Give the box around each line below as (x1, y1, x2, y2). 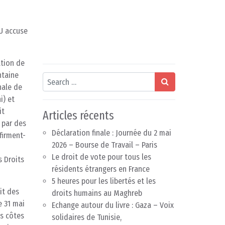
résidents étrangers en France (52, 164, 150, 174)
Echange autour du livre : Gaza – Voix (52, 200, 174, 210)
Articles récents (43, 108, 114, 123)
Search (42, 73, 64, 83)
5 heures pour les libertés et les (52, 176, 156, 186)
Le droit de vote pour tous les (52, 152, 151, 162)
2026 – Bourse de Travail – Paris (52, 140, 157, 150)
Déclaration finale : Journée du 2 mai (52, 128, 171, 138)
